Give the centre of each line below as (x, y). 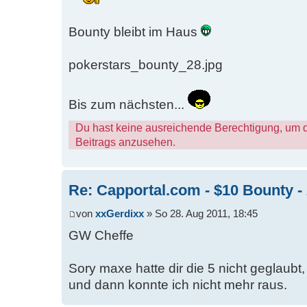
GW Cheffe (101, 236)
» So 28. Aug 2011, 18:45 (201, 214)
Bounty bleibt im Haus (135, 32)
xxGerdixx (120, 214)
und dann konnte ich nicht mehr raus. (178, 285)
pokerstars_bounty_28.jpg (146, 64)
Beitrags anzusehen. (125, 142)
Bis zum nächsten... (128, 104)
